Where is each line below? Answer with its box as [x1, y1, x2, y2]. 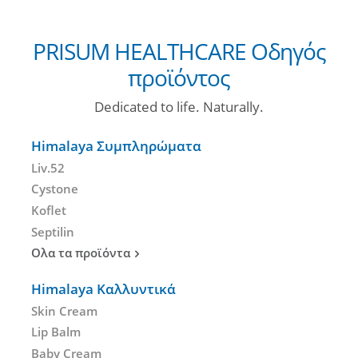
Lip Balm [31, 324, 81, 340]
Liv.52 [31, 159, 65, 176]
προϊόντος [128, 62, 230, 93]
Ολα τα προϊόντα [31, 245, 130, 261]
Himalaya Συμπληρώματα [31, 136, 201, 155]
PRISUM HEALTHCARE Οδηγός [32, 36, 326, 67]
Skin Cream [31, 302, 97, 319]
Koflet [31, 202, 66, 219]
